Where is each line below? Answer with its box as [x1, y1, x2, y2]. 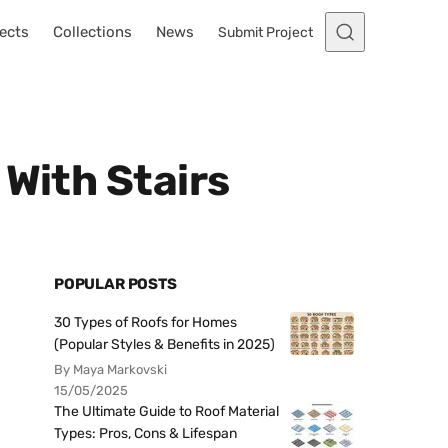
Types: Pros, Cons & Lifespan [54, 425, 237, 442]
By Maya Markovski [54, 362, 167, 377]
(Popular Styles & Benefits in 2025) [54, 336, 275, 353]
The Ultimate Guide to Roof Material [54, 403, 279, 420]
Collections [53, 23, 132, 41]
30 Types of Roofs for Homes [54, 314, 237, 331]
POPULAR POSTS [54, 275, 177, 293]
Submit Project [218, 23, 313, 41]
